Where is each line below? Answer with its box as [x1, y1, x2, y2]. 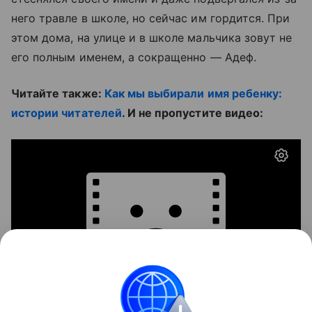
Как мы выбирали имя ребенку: [104, 86, 283, 100]
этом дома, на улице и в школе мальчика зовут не [11, 30, 292, 45]
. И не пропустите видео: [121, 105, 263, 120]
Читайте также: [11, 86, 104, 100]
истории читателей [11, 105, 122, 120]
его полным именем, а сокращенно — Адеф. [11, 49, 260, 64]
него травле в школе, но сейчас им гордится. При [11, 10, 290, 25]
